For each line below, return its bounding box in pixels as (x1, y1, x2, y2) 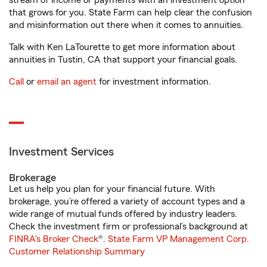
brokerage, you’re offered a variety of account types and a (9, 197, 245, 206)
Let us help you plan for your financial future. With (9, 184, 215, 194)
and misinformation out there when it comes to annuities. (9, 20, 243, 30)
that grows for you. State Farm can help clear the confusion (9, 8, 252, 17)
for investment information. (97, 77, 211, 86)
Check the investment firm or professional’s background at (9, 222, 248, 231)
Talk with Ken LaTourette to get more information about (9, 42, 235, 52)
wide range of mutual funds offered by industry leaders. (9, 209, 237, 219)
